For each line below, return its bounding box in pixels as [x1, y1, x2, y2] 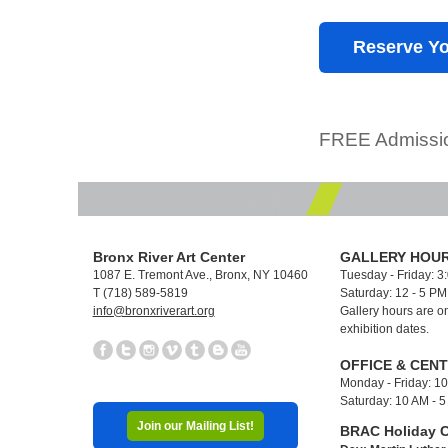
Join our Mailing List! [136, 418, 254, 433]
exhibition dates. [340, 321, 429, 336]
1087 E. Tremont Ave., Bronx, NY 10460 [92, 267, 308, 282]
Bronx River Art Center [92, 248, 245, 265]
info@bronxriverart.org [92, 303, 215, 318]
